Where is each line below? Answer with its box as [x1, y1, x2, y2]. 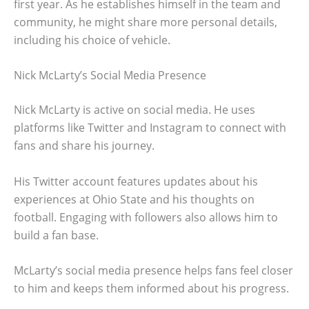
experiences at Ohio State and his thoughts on [14, 191, 255, 207]
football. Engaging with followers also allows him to [14, 209, 278, 225]
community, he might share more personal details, [14, 14, 277, 30]
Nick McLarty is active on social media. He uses [14, 102, 255, 118]
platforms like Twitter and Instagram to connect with [14, 120, 286, 136]
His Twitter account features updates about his [14, 173, 258, 189]
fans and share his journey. [14, 138, 154, 154]
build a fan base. [14, 227, 99, 243]
